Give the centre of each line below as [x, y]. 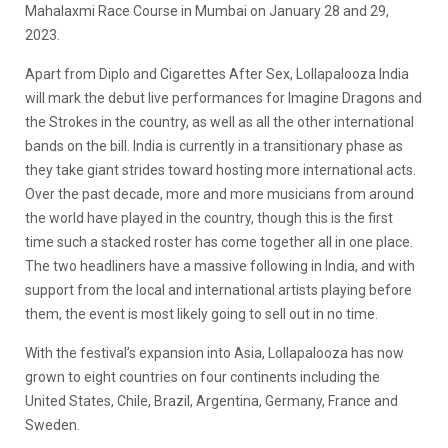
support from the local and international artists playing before [218, 289]
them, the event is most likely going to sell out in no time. [201, 313]
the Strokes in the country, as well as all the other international [219, 121]
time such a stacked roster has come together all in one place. [219, 241]
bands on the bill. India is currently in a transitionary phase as [214, 145]
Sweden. [52, 424]
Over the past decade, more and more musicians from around [219, 193]
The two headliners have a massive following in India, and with [220, 265]
